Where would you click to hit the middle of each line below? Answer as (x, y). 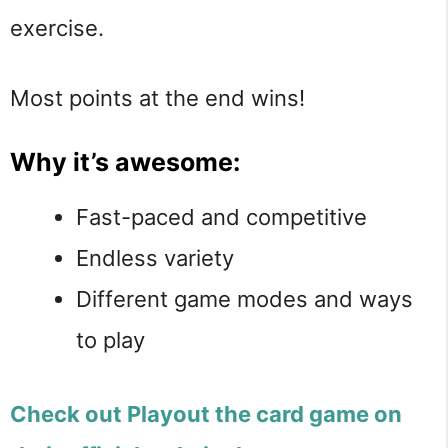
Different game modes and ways (244, 299)
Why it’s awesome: (125, 162)
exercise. (57, 28)
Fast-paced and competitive (221, 217)
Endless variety (155, 258)
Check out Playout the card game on (206, 414)
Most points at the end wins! (157, 97)
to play (110, 340)
